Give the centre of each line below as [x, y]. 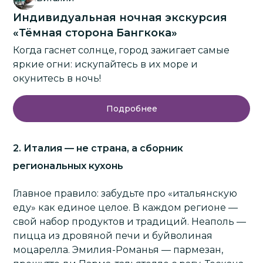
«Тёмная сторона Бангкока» [95, 33]
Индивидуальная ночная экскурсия [120, 18]
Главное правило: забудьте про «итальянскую [125, 194]
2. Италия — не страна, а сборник [98, 149]
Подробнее [131, 109]
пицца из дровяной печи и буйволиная [113, 236]
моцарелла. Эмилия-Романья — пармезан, [118, 250]
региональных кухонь [68, 166]
